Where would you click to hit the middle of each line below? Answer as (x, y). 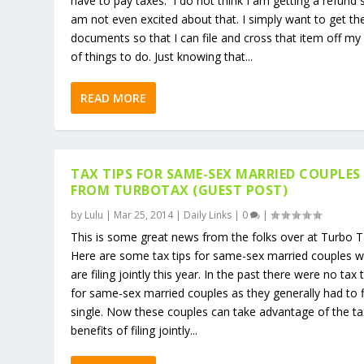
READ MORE (114, 97)
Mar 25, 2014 (144, 214)
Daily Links (208, 214)
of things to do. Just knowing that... (162, 56)
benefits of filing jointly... (134, 330)
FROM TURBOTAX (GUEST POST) (180, 190)
